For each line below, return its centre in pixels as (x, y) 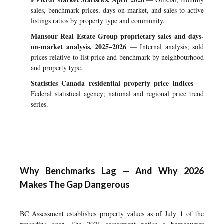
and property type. (57, 68)
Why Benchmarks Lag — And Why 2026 (112, 171)
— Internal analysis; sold (165, 47)
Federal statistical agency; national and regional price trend (117, 94)
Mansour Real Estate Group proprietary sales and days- (117, 36)
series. (40, 104)
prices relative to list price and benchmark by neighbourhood (117, 57)
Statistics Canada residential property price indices (112, 83)
